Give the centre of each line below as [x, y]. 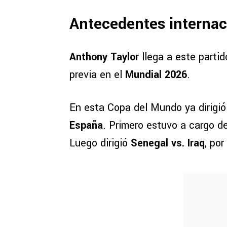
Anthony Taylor [104, 57]
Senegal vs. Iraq [168, 143]
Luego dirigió [100, 143]
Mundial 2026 [156, 75]
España [86, 126]
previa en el [97, 75]
